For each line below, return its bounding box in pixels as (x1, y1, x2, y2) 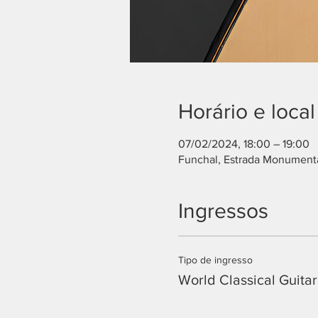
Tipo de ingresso (177, 254, 253, 265)
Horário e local (177, 100, 315, 123)
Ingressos (177, 199, 268, 222)
